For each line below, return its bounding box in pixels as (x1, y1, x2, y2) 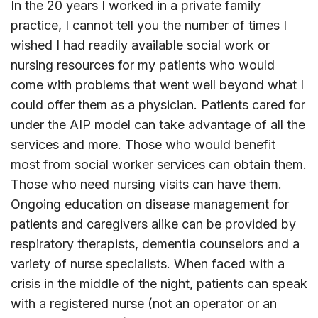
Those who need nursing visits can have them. (11, 177, 282, 192)
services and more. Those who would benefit (11, 137, 275, 153)
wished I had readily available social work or (11, 38, 270, 53)
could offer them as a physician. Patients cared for (11, 97, 305, 113)
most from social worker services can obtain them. (11, 157, 307, 172)
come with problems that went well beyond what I (11, 77, 304, 93)
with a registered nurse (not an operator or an (11, 296, 277, 312)
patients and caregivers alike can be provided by (11, 216, 296, 232)
